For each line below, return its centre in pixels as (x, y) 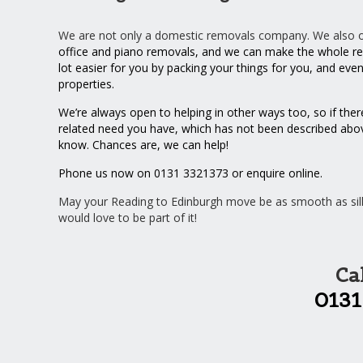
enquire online (283, 173)
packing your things (218, 68)
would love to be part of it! (128, 218)
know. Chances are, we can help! (143, 145)
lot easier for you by (113, 68)
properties (85, 84)
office (73, 51)
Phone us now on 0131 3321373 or (152, 173)
